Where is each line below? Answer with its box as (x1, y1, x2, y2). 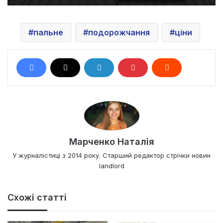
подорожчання (88, 27, 150, 38)
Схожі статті (7, 192, 67, 203)
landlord (99, 162, 124, 170)
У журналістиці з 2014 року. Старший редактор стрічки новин (12, 151, 211, 160)
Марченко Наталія (69, 136, 154, 147)
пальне (33, 27, 63, 38)
